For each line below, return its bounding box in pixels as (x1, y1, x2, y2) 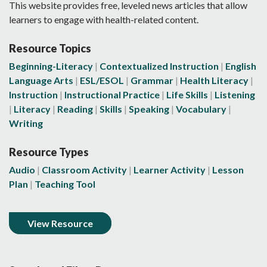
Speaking (129, 103, 169, 114)
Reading (57, 103, 93, 114)
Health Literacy (180, 74, 249, 86)
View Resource (27, 217, 93, 229)
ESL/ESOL (80, 74, 124, 86)
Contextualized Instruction (100, 60, 219, 72)
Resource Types (9, 145, 89, 159)
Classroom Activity (42, 163, 127, 175)
